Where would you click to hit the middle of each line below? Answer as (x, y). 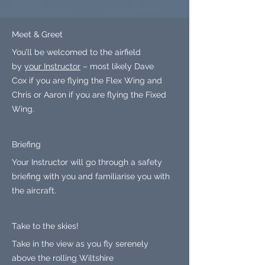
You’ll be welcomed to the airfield (76, 52)
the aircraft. (34, 190)
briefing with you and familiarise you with (91, 176)
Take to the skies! (45, 226)
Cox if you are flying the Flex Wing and (87, 80)
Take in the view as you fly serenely (80, 244)
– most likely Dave (117, 66)
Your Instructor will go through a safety (87, 162)
